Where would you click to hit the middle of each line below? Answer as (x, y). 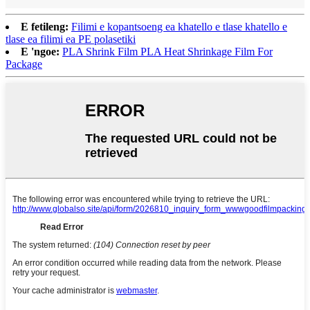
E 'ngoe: (40, 51)
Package (24, 64)
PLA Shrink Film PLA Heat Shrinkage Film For (167, 51)
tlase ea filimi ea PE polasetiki (71, 39)
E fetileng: (45, 26)
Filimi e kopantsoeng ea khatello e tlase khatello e (179, 26)
